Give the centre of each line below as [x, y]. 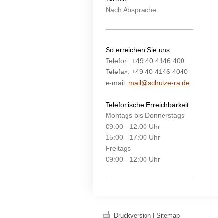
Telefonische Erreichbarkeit [147, 104]
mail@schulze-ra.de [159, 82]
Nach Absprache [131, 9]
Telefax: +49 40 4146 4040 [147, 72]
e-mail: [116, 82]
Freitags [118, 148]
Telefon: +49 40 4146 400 [145, 61]
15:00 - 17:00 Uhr [133, 137]
